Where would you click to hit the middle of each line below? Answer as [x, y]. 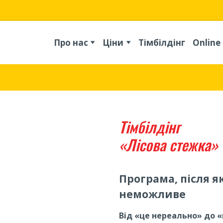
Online [207, 42]
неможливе [152, 194]
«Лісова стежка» [168, 144]
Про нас [71, 42]
